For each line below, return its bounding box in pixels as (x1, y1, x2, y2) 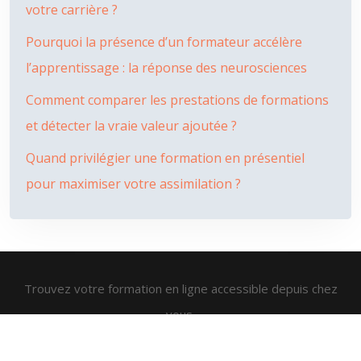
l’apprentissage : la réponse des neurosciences (26, 59, 307, 77)
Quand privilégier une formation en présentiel (26, 149, 305, 167)
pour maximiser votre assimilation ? (26, 175, 241, 193)
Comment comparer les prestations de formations (26, 91, 329, 109)
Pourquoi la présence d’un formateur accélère (26, 33, 302, 51)
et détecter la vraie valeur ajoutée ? (26, 117, 237, 135)
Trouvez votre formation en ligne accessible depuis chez (23, 280, 338, 297)
